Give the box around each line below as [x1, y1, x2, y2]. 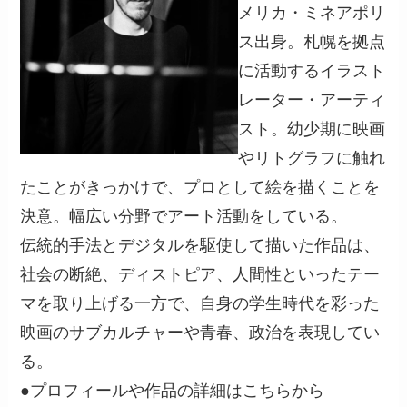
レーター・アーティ [238, 91, 386, 110]
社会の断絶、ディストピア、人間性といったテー [20, 265, 381, 284]
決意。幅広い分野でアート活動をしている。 [20, 207, 348, 226]
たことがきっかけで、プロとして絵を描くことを [20, 178, 381, 197]
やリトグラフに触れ [238, 149, 386, 168]
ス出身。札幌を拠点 [238, 33, 386, 52]
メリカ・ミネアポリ [238, 4, 386, 23]
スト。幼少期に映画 [238, 120, 386, 139]
